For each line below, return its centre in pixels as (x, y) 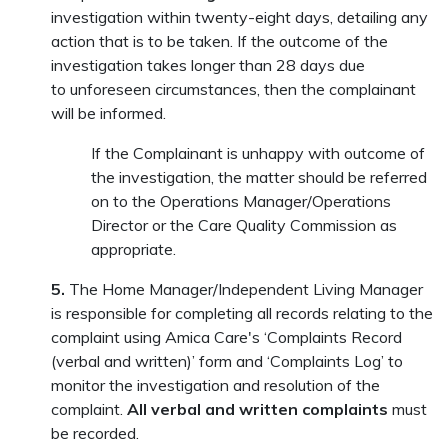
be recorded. (95, 433)
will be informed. (111, 113)
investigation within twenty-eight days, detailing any (240, 17)
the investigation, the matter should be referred (259, 177)
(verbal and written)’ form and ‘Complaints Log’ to (227, 361)
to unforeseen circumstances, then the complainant (234, 89)
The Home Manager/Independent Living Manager (246, 289)
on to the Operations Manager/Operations (241, 201)
